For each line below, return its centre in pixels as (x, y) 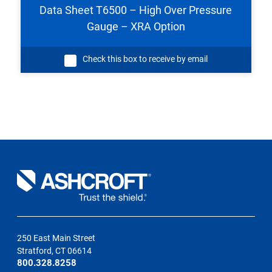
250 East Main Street (56, 238)
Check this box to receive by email (145, 59)
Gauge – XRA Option (136, 27)
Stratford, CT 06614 (55, 251)
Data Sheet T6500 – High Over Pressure (136, 10)
